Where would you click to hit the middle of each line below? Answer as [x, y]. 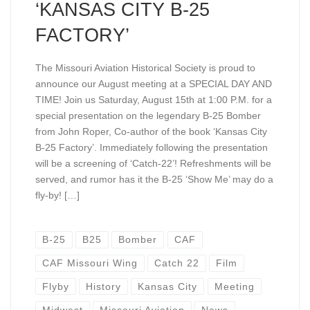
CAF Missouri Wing [90, 263]
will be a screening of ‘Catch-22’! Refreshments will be [153, 163]
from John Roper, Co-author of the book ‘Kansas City [151, 131]
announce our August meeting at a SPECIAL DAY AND [153, 83]
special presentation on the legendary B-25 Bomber [148, 115]
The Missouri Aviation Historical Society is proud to [145, 67]
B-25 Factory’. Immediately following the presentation [151, 147]
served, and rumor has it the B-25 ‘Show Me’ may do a [154, 179]
